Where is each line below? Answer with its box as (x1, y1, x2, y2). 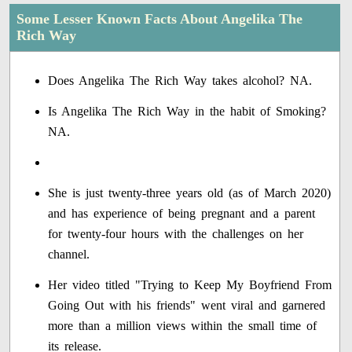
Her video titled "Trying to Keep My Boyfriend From (48, 277, 332, 291)
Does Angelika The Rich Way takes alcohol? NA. (48, 73, 313, 87)
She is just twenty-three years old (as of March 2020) (48, 185, 332, 200)
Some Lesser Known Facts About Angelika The (16, 10, 303, 27)
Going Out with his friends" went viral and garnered (48, 298, 326, 312)
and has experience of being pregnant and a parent (48, 206, 316, 220)
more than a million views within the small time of (48, 318, 317, 332)
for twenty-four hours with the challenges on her (48, 226, 304, 240)
